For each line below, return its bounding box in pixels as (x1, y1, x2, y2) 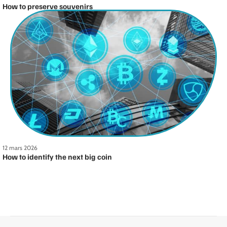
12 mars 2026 (3, 143, 37, 152)
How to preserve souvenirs (3, 1, 93, 11)
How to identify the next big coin (3, 152, 112, 161)
